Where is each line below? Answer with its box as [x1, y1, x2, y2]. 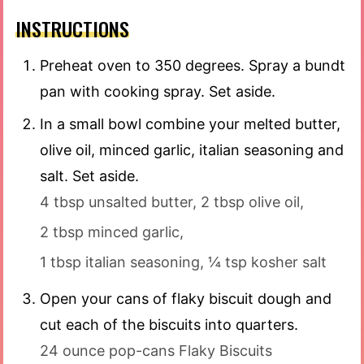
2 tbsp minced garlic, [40, 223, 184, 240]
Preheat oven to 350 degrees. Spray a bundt [40, 56, 345, 74]
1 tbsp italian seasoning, [40, 253, 204, 271]
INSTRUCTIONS [15, 13, 129, 43]
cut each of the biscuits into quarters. [40, 315, 298, 333]
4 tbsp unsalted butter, [40, 193, 197, 210]
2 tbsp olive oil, [201, 193, 304, 210]
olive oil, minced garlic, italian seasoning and [40, 141, 344, 158]
